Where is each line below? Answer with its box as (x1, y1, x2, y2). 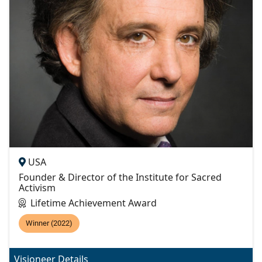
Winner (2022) (26, 218, 73, 227)
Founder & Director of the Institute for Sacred (19, 170, 222, 184)
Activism (19, 181, 56, 194)
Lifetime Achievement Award (30, 196, 157, 209)
